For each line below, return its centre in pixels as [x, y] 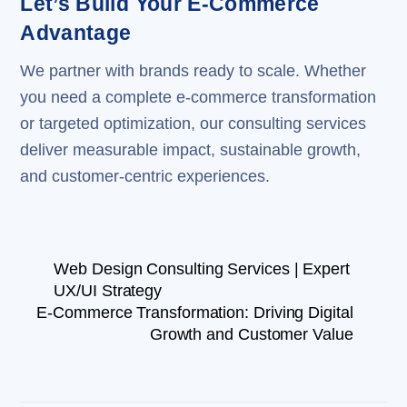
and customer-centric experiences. [145, 176]
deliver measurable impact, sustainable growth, [191, 149]
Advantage [76, 33]
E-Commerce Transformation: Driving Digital [195, 313]
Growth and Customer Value [251, 335]
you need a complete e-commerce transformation [199, 97]
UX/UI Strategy [108, 291]
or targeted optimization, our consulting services [194, 123]
